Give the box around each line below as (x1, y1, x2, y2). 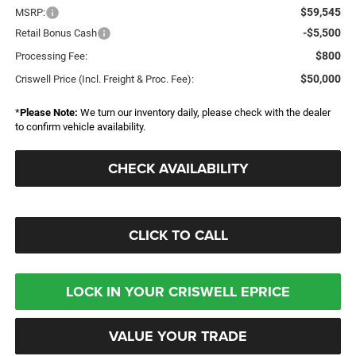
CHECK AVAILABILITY (107, 157, 249, 179)
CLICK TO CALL (128, 224, 228, 246)
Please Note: (19, 106, 78, 118)
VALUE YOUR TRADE (109, 325, 247, 346)
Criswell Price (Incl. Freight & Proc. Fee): (14, 72, 194, 85)
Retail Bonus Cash (14, 26, 97, 39)
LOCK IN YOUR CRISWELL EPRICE (66, 281, 290, 302)
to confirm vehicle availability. (14, 120, 145, 133)
